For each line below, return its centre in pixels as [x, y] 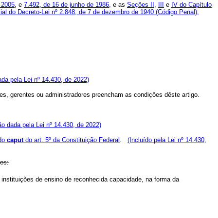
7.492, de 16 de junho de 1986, [67, 5]
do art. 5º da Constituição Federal [72, 140]
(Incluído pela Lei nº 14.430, [167, 140]
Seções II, [142, 5]
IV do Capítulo [191, 5]
